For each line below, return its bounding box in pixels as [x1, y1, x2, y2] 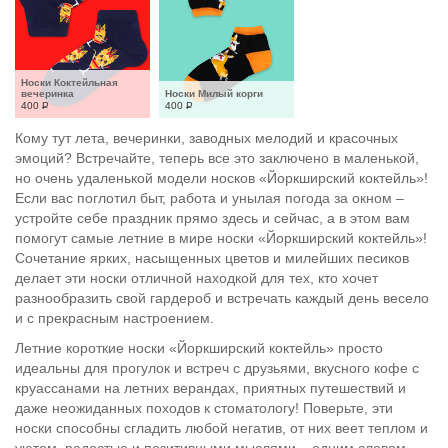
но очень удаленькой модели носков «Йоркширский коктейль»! [15, 170, 428, 186]
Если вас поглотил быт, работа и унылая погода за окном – [15, 190, 404, 206]
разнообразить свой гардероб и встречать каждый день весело [15, 290, 429, 306]
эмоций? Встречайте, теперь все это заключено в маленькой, [15, 150, 419, 166]
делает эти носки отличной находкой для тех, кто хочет [15, 270, 378, 286]
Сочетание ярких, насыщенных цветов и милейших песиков [15, 250, 409, 266]
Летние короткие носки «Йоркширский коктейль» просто [15, 340, 383, 356]
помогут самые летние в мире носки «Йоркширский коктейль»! [15, 230, 427, 246]
